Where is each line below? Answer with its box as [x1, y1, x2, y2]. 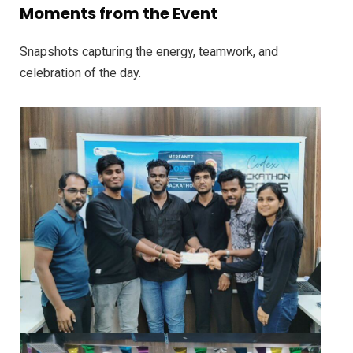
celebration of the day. [20, 65, 141, 80]
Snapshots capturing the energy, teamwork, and [20, 44, 278, 59]
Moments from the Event [20, 2, 217, 24]
